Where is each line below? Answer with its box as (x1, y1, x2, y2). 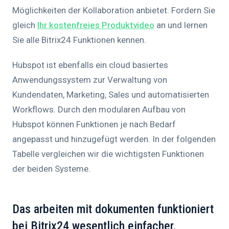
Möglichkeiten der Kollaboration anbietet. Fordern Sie (12, 5, 215, 16)
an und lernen (154, 20, 208, 31)
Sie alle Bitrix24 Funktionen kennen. (12, 35, 146, 45)
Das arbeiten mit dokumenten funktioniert (12, 202, 214, 217)
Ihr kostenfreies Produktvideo (37, 20, 154, 31)
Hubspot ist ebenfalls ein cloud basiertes (12, 60, 168, 71)
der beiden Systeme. (12, 164, 90, 174)
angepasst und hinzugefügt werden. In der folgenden (12, 134, 216, 145)
